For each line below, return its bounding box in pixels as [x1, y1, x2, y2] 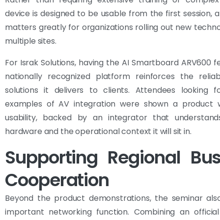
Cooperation [5, 167, 110, 192]
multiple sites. [5, 35, 56, 47]
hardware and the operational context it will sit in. [5, 125, 192, 137]
